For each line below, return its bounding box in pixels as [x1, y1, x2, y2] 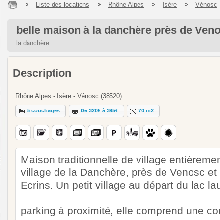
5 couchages [27, 108, 60, 114]
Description [13, 67, 71, 79]
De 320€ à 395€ [81, 108, 119, 114]
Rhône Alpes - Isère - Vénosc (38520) [15, 92, 122, 100]
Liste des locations [36, 1, 89, 8]
